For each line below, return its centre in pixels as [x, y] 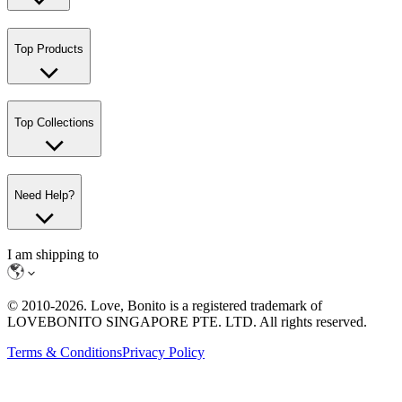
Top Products [49, 49]
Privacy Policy [163, 353]
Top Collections [54, 122]
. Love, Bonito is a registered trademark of [203, 306]
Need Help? [44, 196]
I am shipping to [53, 255]
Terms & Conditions [65, 353]
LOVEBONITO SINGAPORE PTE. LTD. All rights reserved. [187, 322]
